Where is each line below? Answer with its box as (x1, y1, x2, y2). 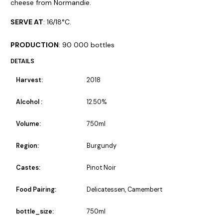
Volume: (15, 119, 41, 128)
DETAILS (10, 57, 34, 65)
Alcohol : (15, 98, 42, 106)
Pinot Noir (86, 163, 116, 172)
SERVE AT (10, 17, 43, 26)
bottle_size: (15, 207, 54, 216)
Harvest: (15, 76, 43, 84)
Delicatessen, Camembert (86, 185, 162, 194)
